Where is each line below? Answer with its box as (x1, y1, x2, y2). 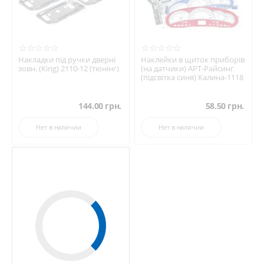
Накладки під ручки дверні (18, 54, 115, 65)
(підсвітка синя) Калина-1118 (141, 72, 243, 83)
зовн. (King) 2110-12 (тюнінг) (18, 63, 119, 74)
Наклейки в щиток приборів (141, 54, 245, 65)
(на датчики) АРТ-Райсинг (141, 63, 234, 74)
